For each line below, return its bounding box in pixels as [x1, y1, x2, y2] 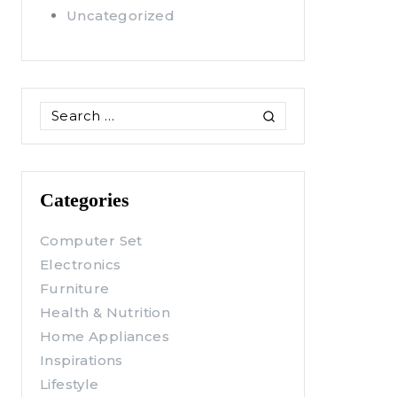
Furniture [40, 280, 110, 297]
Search [39, 103, 90, 120]
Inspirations [40, 352, 123, 369]
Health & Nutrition [40, 304, 171, 321]
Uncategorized [66, 6, 175, 24]
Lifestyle [40, 376, 99, 393]
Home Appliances [40, 328, 169, 345]
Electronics [40, 256, 121, 273]
